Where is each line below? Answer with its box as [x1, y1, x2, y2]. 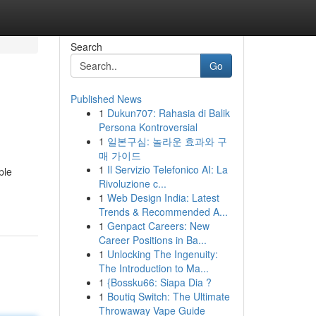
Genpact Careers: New [107, 219, 209, 233]
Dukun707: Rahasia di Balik [107, 106, 230, 120]
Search [70, 39, 102, 54]
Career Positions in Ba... [98, 233, 207, 247]
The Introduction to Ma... [98, 261, 209, 275]
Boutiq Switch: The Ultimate [107, 289, 230, 303]
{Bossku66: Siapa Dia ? [107, 275, 212, 289]
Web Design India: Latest [107, 190, 219, 205]
